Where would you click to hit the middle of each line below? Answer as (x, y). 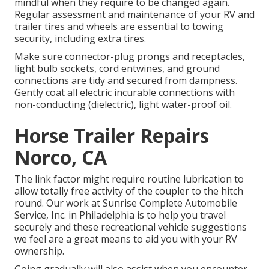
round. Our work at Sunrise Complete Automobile (126, 203)
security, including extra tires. (80, 38)
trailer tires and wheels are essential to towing (119, 26)
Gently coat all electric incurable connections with (125, 92)
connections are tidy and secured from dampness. (126, 80)
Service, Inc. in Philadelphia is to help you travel (120, 215)
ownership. (39, 251)
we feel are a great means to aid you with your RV (126, 239)
